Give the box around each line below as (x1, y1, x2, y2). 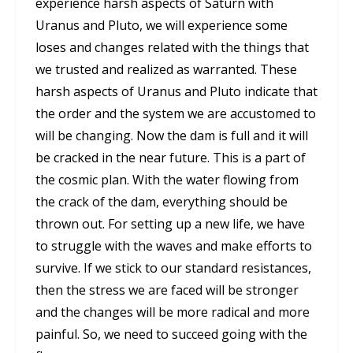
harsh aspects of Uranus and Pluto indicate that (35, 83, 318, 101)
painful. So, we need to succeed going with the (35, 325, 307, 344)
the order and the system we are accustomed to (35, 105, 316, 123)
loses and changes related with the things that (35, 39, 309, 57)
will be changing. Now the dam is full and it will (35, 127, 308, 145)
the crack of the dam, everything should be (35, 193, 288, 211)
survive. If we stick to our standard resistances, (35, 259, 311, 277)
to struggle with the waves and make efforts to (35, 237, 312, 255)
